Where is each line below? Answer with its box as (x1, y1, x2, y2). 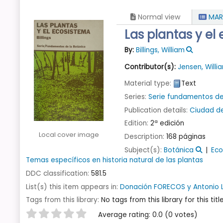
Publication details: (124, 105, 190, 115)
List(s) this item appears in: (26, 182, 120, 192)
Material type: (124, 78, 174, 88)
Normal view (136, 12, 181, 22)
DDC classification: (26, 168, 91, 178)
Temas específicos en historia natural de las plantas (26, 155, 203, 165)
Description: (124, 132, 167, 142)
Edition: (124, 118, 151, 128)
